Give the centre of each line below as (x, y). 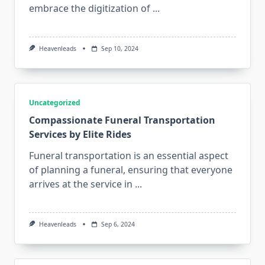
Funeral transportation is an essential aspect (129, 156)
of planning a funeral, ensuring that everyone (131, 170)
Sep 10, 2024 (119, 49)
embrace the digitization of (90, 8)
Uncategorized (55, 103)
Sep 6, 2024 (118, 224)
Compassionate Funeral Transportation (122, 120)
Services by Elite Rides (80, 135)
